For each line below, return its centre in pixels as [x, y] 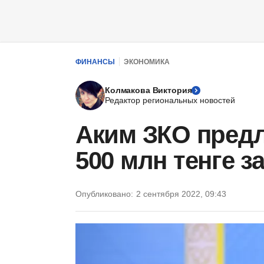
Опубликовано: [104, 194]
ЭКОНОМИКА [147, 62]
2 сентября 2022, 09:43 [181, 194]
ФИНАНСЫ [95, 62]
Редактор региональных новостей [170, 100]
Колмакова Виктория [148, 90]
